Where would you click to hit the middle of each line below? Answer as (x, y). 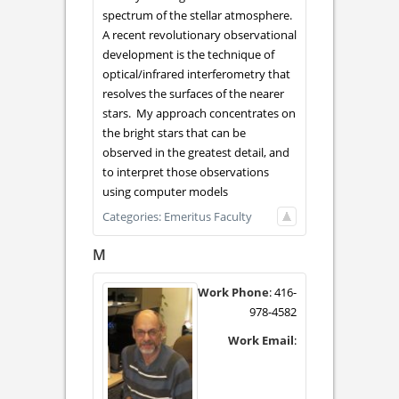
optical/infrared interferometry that (196, 73)
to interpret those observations (186, 171)
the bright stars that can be (174, 132)
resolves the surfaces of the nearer (193, 93)
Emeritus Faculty (208, 216)
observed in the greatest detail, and (196, 152)
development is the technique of (188, 54)
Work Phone (233, 293)
